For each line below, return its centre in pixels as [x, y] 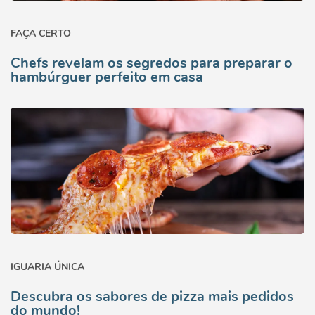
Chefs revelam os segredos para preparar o [152, 63]
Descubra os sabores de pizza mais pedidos [152, 296]
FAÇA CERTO [41, 33]
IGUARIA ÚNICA [47, 267]
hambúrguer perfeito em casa [107, 77]
